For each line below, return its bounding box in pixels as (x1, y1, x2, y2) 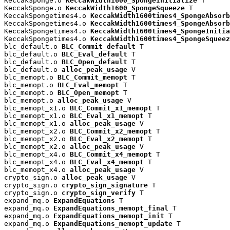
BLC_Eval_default (62, 50, 127, 59)
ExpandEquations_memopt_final (53, 204, 168, 213)
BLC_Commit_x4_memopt (70, 150, 152, 159)
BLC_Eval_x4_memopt (70, 158, 144, 166)
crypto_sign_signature (62, 181, 148, 189)
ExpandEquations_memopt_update (53, 220, 172, 228)
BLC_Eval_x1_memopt (70, 112, 144, 120)
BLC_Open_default (62, 58, 127, 66)
